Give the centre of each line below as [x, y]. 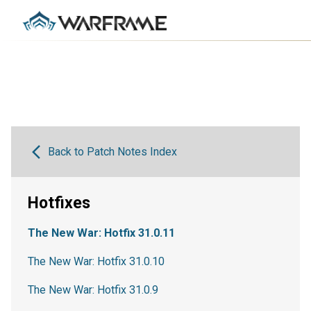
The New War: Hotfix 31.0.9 [93, 290]
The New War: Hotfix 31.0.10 [96, 261]
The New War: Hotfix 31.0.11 [101, 233]
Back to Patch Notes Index [112, 152]
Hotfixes [59, 203]
